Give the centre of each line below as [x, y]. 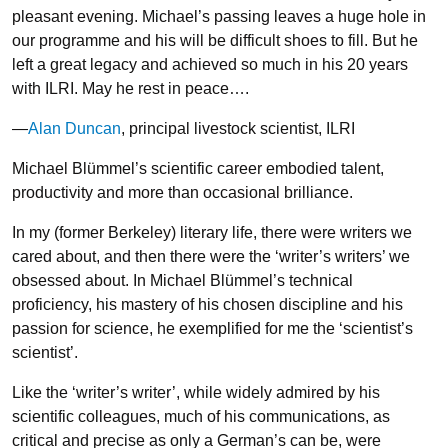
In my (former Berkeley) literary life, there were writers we [212, 232]
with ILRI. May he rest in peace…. [130, 88]
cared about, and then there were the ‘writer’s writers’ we [211, 256]
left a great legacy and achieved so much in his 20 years [210, 64]
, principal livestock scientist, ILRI [238, 128]
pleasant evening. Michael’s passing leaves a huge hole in [219, 16]
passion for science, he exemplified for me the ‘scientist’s [212, 328]
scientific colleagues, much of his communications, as [201, 416]
